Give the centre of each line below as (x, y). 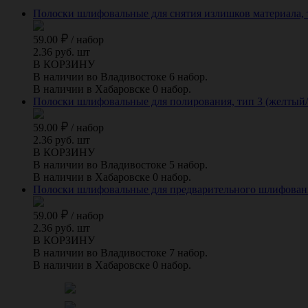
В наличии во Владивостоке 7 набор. (120, 252)
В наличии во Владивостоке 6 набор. (120, 76)
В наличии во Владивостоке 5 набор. (120, 164)
